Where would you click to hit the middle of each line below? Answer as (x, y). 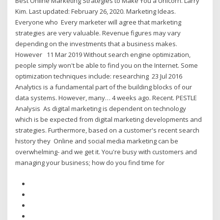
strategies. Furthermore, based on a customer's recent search (108, 130)
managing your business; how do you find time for (91, 163)
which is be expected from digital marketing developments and (109, 120)
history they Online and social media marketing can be (97, 141)
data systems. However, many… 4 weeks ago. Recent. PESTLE (106, 98)
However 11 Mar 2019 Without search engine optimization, (103, 55)
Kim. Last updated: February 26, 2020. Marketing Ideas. (96, 12)
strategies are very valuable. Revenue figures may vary (98, 33)
